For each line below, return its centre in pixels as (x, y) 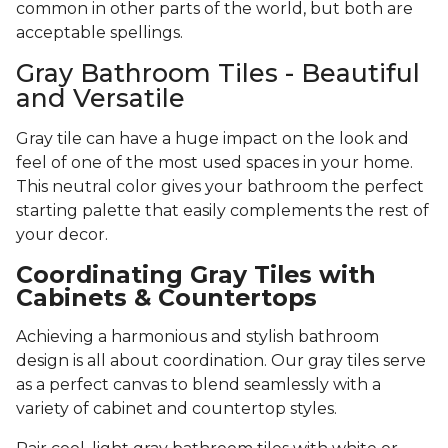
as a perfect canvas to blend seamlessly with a (198, 385)
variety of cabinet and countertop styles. (178, 409)
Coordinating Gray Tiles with (196, 275)
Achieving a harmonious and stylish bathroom (197, 337)
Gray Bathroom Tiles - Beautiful (218, 73)
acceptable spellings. (101, 33)
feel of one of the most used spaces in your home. (214, 163)
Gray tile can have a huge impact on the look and (212, 139)
